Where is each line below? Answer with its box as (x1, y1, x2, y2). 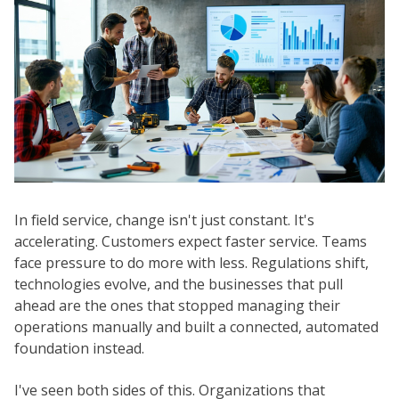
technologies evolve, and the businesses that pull (14, 274, 343, 295)
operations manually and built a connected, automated (14, 317, 379, 338)
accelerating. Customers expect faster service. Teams (14, 232, 367, 252)
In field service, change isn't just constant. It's (14, 210, 314, 231)
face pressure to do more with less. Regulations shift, (14, 253, 369, 273)
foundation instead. (14, 338, 144, 359)
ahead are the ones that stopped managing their (14, 296, 340, 316)
